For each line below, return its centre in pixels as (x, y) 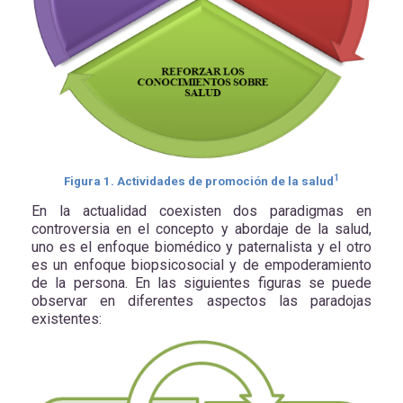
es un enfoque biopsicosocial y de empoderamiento (201, 265)
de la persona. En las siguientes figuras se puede (201, 283)
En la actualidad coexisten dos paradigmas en (201, 211)
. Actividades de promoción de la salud (222, 181)
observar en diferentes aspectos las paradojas (201, 301)
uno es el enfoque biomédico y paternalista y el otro (201, 247)
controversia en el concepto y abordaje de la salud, (201, 229)
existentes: (67, 319)
